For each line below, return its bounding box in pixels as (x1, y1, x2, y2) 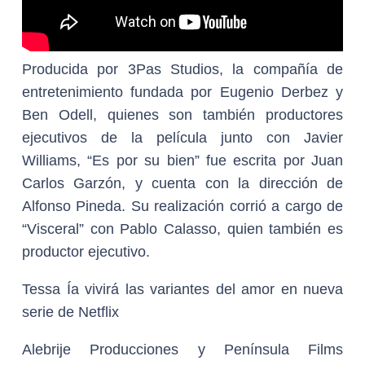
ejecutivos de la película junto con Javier (22, 130, 343, 146)
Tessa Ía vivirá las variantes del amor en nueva (22, 281, 343, 297)
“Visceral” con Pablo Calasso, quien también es (22, 221, 343, 237)
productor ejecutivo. (22, 244, 150, 260)
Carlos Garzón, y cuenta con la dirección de (22, 175, 343, 191)
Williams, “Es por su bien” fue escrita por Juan (22, 152, 343, 169)
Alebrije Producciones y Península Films (22, 341, 343, 358)
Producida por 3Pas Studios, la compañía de (22, 61, 343, 77)
